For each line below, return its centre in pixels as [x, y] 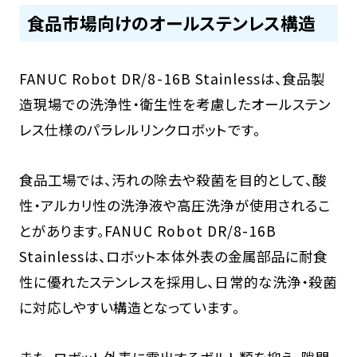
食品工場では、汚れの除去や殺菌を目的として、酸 [173, 180]
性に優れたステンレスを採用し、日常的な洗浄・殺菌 [178, 282]
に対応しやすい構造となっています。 [129, 308]
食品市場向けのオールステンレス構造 [171, 23]
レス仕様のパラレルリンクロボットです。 [139, 130]
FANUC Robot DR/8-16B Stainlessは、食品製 [172, 79]
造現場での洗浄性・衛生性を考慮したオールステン [175, 104]
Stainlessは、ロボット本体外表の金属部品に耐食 [173, 257]
